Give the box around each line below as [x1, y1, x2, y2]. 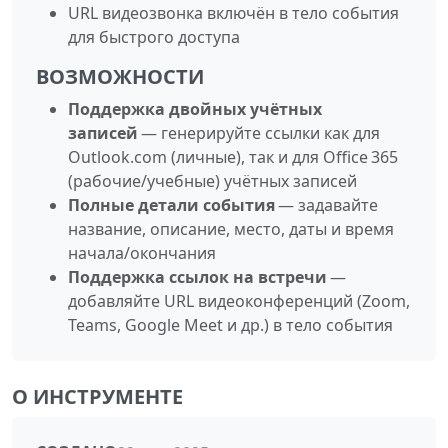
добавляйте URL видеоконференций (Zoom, [68, 289, 410, 312]
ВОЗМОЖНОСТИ [36, 62, 204, 90]
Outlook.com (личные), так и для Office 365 [68, 145, 398, 168]
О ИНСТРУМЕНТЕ [12, 382, 183, 410]
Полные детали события [68, 193, 275, 216]
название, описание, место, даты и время [68, 217, 394, 240]
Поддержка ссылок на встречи [68, 265, 327, 288]
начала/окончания [68, 241, 216, 264]
